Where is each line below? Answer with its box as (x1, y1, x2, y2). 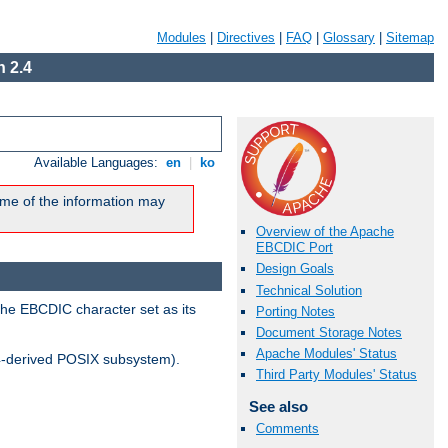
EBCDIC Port (256, 240, 333, 256)
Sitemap (386, 30, 434, 45)
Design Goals (256, 261, 334, 277)
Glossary (323, 30, 375, 45)
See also (248, 398, 308, 416)
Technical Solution (256, 282, 362, 298)
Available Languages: (34, 155, 163, 171)
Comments (256, 420, 319, 436)
